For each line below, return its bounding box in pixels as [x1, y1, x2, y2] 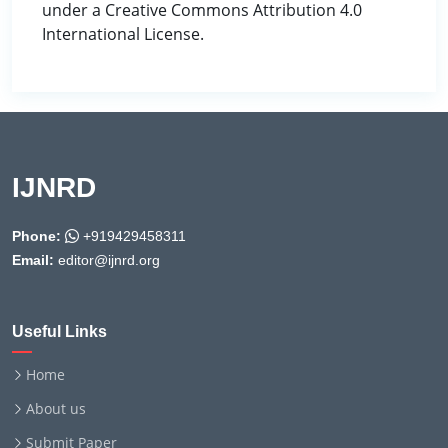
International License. [42, 23, 204, 46]
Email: [12, 252, 54, 269]
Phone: [12, 228, 61, 245]
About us [26, 399, 86, 419]
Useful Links [12, 323, 107, 341]
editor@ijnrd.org [54, 252, 160, 269]
